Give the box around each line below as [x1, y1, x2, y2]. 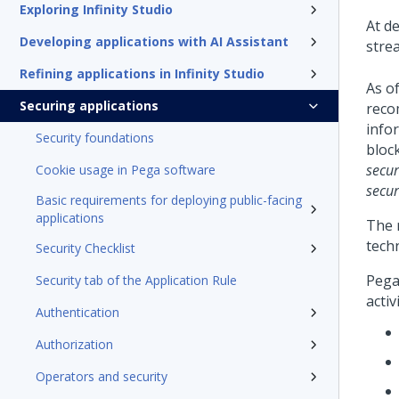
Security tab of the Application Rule [36, 272, 237, 289]
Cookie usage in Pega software [36, 161, 216, 178]
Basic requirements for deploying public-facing [36, 191, 302, 208]
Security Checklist [36, 240, 135, 256]
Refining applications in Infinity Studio [20, 65, 265, 82]
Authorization [36, 336, 113, 353]
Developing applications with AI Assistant [20, 33, 289, 50]
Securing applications [20, 97, 159, 114]
